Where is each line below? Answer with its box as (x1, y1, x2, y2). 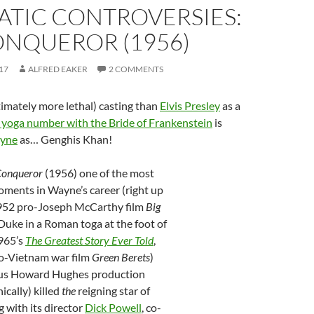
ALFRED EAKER (28, 64, 88, 74)
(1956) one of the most (43, 166, 154, 179)
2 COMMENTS (109, 64, 163, 74)
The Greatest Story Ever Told (25, 233, 153, 247)
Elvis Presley (160, 99, 220, 112)
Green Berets (90, 250, 150, 264)
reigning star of (76, 284, 150, 297)
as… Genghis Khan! (18, 132, 112, 146)
